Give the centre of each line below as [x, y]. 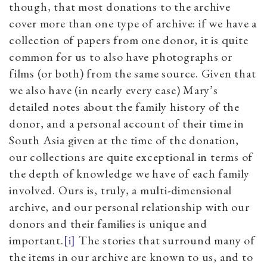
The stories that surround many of [165, 240]
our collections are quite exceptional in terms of [131, 156]
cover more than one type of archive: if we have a [133, 23]
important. [36, 240]
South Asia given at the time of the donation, [124, 140]
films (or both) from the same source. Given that [133, 73]
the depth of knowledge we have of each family [130, 173]
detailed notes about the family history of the [124, 106]
